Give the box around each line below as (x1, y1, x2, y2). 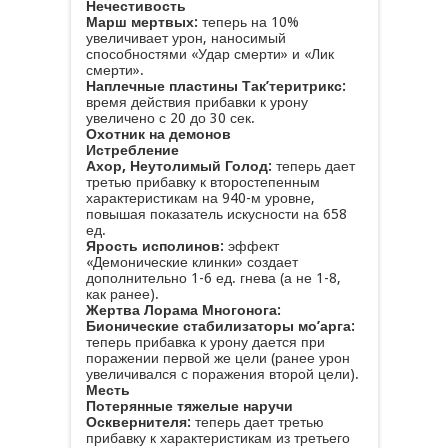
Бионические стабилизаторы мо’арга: (85, 318, 355, 334)
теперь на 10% (197, 14, 299, 30)
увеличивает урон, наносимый (85, 30, 286, 46)
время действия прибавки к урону (85, 94, 308, 110)
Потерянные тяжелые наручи (85, 398, 293, 414)
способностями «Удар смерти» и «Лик (85, 46, 334, 62)
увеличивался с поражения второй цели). (85, 366, 359, 382)
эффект (223, 238, 279, 254)
